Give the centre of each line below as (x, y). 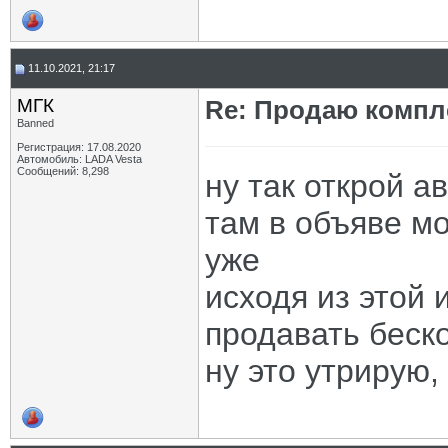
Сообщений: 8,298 (63, 171)
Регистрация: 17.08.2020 (79, 147)
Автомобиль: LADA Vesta (79, 159)
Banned (35, 123)
